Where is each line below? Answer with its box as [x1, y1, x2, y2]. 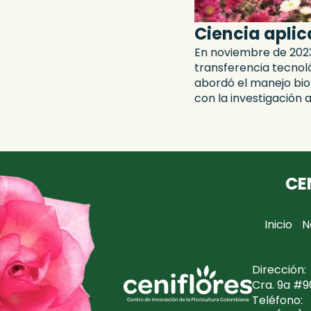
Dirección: [251, 262, 309, 278]
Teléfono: [251, 292, 305, 309]
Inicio [264, 217, 292, 233]
